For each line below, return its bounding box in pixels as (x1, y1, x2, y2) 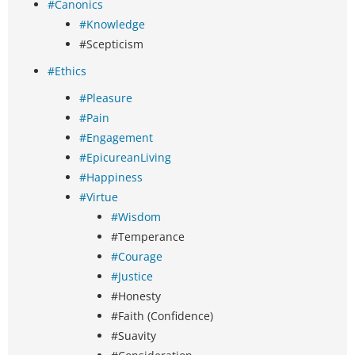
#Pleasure (79, 90, 132, 106)
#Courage (111, 249, 162, 265)
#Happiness (79, 170, 143, 185)
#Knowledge (79, 17, 145, 32)
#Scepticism (79, 36, 143, 52)
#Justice (111, 269, 153, 284)
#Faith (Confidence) (111, 308, 213, 324)
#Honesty (111, 288, 161, 304)
